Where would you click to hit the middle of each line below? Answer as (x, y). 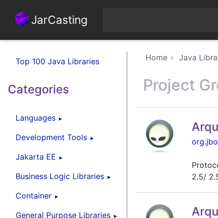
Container (34, 195)
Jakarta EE (36, 156)
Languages (36, 118)
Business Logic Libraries (60, 176)
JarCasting (58, 20)
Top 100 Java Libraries (57, 61)
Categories (38, 89)
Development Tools (51, 137)
